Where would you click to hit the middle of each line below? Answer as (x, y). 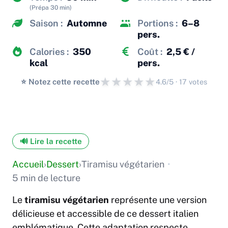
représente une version (158, 200)
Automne (87, 23)
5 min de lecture (46, 178)
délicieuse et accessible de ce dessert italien (105, 214)
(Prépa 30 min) (51, 7)
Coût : (150, 51)
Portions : (158, 23)
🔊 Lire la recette (51, 141)
